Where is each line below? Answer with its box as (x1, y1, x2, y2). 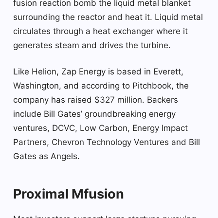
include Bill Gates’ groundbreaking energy (13, 109, 176, 119)
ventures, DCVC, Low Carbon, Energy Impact (13, 123, 188, 133)
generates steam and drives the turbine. (13, 40, 171, 50)
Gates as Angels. (13, 151, 80, 161)
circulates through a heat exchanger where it (13, 26, 188, 36)
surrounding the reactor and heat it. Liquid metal (13, 12, 203, 22)
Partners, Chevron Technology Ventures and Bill (13, 137, 200, 147)
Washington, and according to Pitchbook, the (13, 80, 189, 91)
